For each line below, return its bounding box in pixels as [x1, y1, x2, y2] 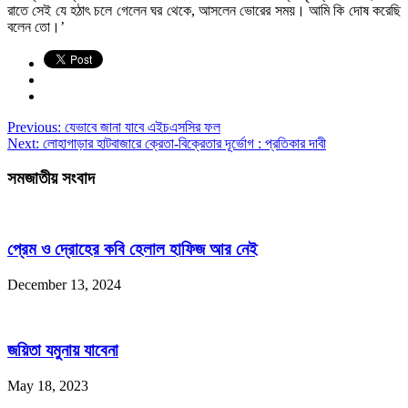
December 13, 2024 [7, 276, 121, 292]
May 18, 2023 [7, 377, 88, 393]
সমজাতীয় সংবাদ [7, 168, 95, 189]
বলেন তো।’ [7, 18, 65, 35]
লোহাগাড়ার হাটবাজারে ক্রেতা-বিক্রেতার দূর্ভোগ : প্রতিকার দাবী [39, 135, 326, 151]
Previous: [7, 118, 61, 135]
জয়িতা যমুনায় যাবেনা [7, 341, 118, 361]
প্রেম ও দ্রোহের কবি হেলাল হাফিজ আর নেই [7, 239, 258, 259]
